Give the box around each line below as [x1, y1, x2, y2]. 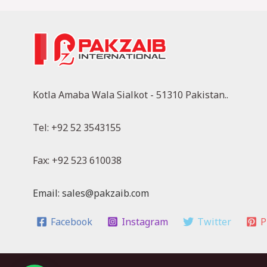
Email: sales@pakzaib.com [33, 186, 149, 200]
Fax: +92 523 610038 [33, 153, 122, 167]
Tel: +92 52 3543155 [33, 120, 121, 134]
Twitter [197, 215, 231, 229]
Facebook [51, 215, 93, 229]
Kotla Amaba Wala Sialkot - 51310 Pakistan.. [33, 88, 228, 101]
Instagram [122, 215, 169, 229]
